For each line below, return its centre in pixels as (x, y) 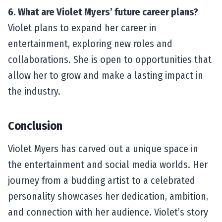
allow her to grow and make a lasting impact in (106, 75)
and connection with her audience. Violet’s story (108, 212)
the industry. (34, 91)
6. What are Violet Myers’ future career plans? (103, 12)
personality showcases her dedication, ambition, (108, 196)
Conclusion (35, 126)
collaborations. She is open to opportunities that (110, 59)
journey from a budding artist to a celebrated (102, 180)
